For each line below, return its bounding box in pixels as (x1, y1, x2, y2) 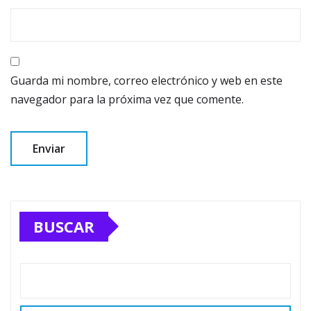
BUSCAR (33, 215, 94, 237)
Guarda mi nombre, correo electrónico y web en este (10, 72, 283, 88)
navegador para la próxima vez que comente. (10, 91, 244, 107)
